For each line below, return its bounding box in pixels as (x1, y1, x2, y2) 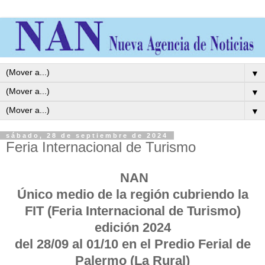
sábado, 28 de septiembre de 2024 (6, 132, 168, 140)
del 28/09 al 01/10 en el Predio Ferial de (14, 236, 251, 251)
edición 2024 (94, 219, 171, 235)
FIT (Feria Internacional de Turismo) (24, 203, 241, 218)
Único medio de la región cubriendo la (17, 186, 248, 202)
